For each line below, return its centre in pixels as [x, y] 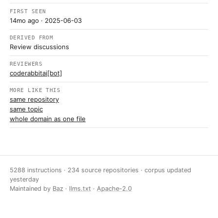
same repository [34, 99]
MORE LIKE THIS [35, 90]
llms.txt [80, 189]
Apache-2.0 [114, 189]
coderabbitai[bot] [36, 73]
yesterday [24, 179]
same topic [26, 109]
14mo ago [24, 20]
